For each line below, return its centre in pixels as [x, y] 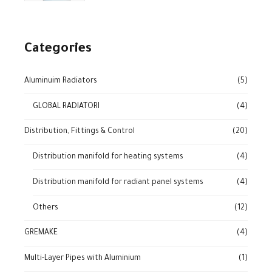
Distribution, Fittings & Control [80, 132]
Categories [58, 50]
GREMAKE [41, 233]
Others [46, 208]
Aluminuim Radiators [61, 81]
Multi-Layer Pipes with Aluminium [83, 259]
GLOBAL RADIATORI [66, 107]
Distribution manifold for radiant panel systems [118, 182]
